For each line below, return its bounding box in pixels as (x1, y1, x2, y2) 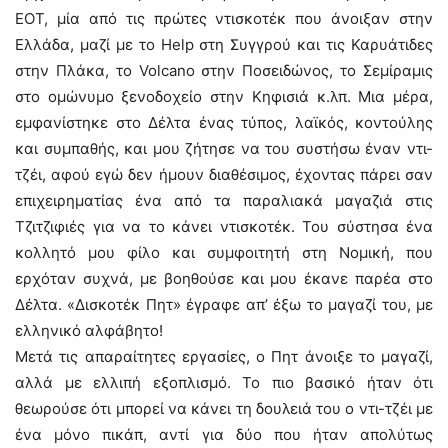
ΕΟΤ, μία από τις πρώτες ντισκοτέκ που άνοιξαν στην (15, 9, 433, 28)
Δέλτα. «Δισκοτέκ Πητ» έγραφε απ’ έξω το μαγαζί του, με (15, 295, 433, 314)
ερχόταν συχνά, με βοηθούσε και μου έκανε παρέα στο (15, 269, 433, 288)
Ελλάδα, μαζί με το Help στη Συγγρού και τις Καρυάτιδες (15, 35, 433, 54)
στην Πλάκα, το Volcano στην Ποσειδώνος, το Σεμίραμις (15, 61, 433, 80)
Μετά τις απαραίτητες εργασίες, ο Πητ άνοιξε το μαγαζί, (15, 347, 433, 366)
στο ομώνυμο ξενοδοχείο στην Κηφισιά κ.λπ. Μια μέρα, (15, 87, 433, 106)
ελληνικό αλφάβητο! (15, 321, 163, 340)
